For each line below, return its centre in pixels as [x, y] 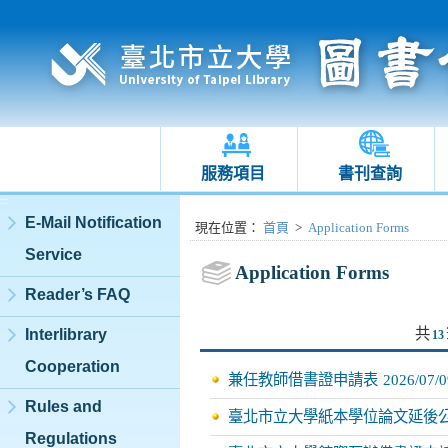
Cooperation [72, 366]
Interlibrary [66, 334]
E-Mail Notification [93, 222]
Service [53, 254]
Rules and [63, 406]
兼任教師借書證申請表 [303, 380]
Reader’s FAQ [77, 294]
